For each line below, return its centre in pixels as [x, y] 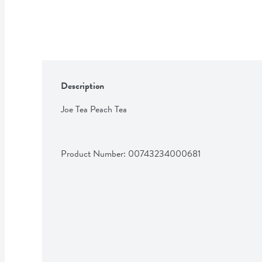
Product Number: [94, 154]
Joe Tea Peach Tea [94, 109]
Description [82, 86]
